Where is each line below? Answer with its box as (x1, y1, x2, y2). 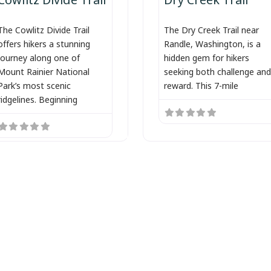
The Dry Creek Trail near (163, 21, 259, 37)
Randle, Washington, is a (163, 35, 261, 51)
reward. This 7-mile (163, 77, 238, 93)
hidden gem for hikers (163, 49, 249, 65)
